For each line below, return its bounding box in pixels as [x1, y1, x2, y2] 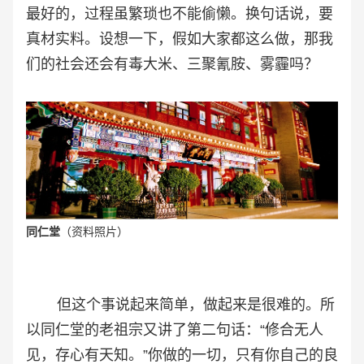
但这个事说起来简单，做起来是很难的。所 [26, 296, 335, 313]
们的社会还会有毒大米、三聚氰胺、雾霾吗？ [26, 55, 318, 72]
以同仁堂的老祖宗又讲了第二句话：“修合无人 [26, 321, 323, 338]
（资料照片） [60, 224, 128, 238]
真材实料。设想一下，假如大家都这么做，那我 [26, 30, 333, 47]
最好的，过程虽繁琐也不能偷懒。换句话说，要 [26, 5, 333, 22]
